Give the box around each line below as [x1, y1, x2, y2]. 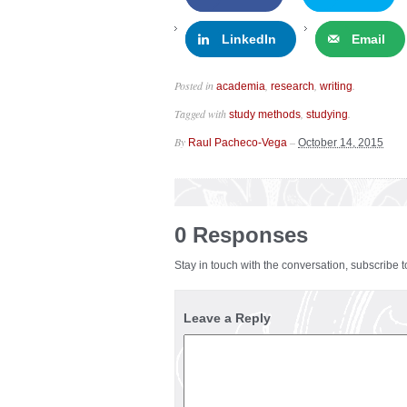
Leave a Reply [184, 311, 271, 326]
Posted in [174, 78, 216, 94]
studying [306, 108, 348, 122]
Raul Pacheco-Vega [188, 136, 287, 150]
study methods [229, 108, 301, 122]
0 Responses [174, 223, 308, 248]
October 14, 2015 [298, 136, 383, 150]
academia [216, 80, 265, 94]
